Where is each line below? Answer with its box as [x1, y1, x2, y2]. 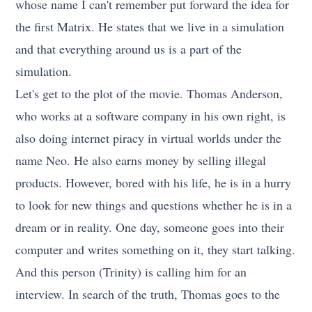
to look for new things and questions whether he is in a [15, 196, 292, 214]
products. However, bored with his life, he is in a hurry [15, 174, 292, 192]
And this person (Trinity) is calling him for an [15, 263, 247, 281]
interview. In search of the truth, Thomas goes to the [15, 286, 281, 303]
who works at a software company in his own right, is [15, 107, 286, 125]
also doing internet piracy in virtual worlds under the [15, 130, 282, 147]
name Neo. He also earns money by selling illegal [15, 152, 267, 169]
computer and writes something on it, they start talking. [15, 241, 296, 258]
